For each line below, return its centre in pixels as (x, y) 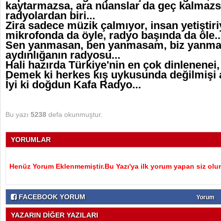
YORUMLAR (31, 140)
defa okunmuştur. (74, 114)
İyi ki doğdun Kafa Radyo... (73, 85)
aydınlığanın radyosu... (63, 55)
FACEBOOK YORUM (51, 197)
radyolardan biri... (50, 16)
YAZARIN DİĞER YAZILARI (55, 215)
